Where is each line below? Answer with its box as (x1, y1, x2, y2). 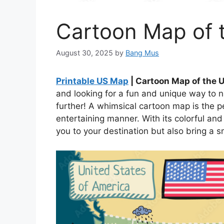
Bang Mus (125, 48, 159, 57)
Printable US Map (56, 76, 128, 86)
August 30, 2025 (56, 48, 113, 57)
